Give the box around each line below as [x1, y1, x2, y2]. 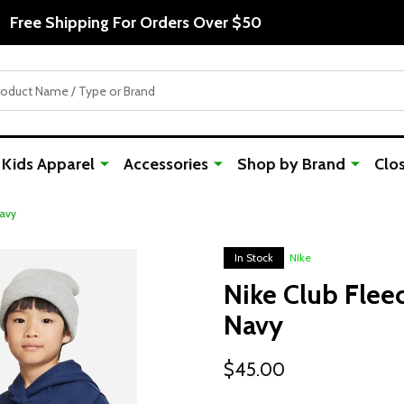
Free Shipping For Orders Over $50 [9, 12, 262, 32]
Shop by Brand [237, 154, 345, 174]
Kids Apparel [2, 154, 95, 174]
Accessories [124, 154, 208, 174]
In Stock [234, 251, 273, 264]
